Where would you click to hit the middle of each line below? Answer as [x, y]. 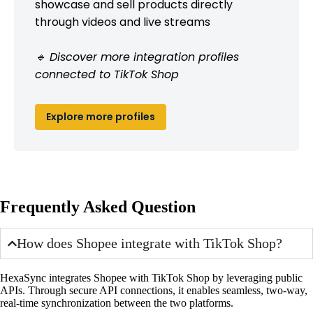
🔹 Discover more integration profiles [137, 57]
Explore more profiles [101, 116]
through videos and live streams [123, 22]
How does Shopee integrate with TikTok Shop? [150, 243]
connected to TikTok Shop [107, 74]
